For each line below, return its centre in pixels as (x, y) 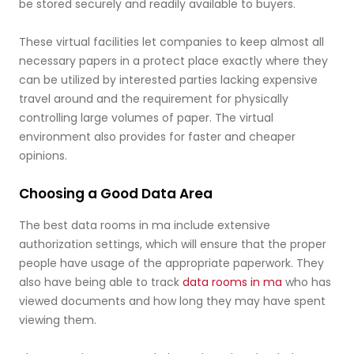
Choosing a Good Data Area (116, 194)
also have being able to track (101, 282)
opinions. (43, 156)
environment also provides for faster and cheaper (157, 137)
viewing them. (58, 320)
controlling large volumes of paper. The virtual (146, 118)
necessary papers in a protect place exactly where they (173, 61)
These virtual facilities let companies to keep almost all (171, 42)
